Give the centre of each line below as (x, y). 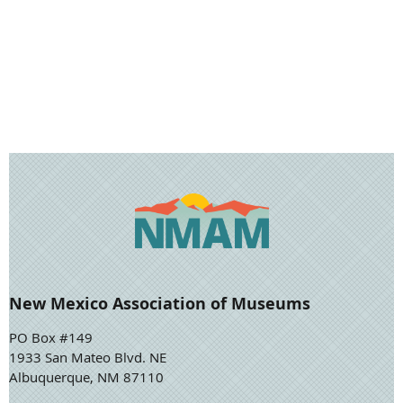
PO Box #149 (53, 337)
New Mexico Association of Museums (160, 303)
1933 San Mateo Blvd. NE (90, 357)
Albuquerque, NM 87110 (86, 376)
